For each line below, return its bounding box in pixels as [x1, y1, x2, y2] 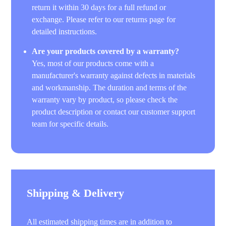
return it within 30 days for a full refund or [32, 3, 166, 12]
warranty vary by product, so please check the [32, 95, 178, 104]
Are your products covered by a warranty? [32, 46, 180, 55]
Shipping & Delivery [27, 186, 125, 199]
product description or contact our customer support [32, 107, 196, 116]
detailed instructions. [32, 27, 97, 36]
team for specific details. [32, 119, 109, 128]
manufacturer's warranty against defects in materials [32, 71, 196, 80]
